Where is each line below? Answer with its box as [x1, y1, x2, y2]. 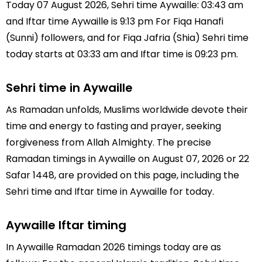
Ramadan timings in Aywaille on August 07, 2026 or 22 [6, 151, 249, 166]
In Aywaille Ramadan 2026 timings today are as [6, 240, 221, 254]
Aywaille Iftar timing [6, 216, 126, 233]
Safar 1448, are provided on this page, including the [6, 168, 239, 182]
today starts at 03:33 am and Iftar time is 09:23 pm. [6, 47, 238, 61]
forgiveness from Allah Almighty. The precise [6, 135, 211, 149]
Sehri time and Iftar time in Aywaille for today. [6, 184, 214, 198]
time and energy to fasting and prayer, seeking [6, 119, 221, 133]
